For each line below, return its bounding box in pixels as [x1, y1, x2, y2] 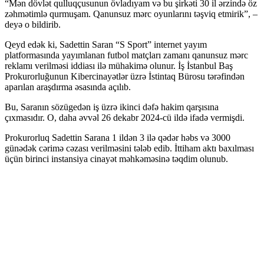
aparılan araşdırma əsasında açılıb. [5, 81, 131, 92]
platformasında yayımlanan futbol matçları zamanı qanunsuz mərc [5, 49, 248, 60]
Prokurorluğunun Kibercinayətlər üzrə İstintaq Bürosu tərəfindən [5, 71, 245, 81]
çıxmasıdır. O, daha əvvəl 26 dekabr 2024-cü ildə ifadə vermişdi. [5, 112, 245, 123]
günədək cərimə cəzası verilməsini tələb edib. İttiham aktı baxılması [5, 143, 254, 153]
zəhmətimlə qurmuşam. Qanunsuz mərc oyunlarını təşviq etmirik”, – [5, 8, 258, 19]
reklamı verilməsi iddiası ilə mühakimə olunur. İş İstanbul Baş [5, 60, 233, 71]
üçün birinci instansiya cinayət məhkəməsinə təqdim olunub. [5, 153, 228, 164]
